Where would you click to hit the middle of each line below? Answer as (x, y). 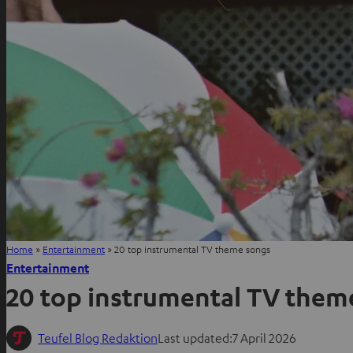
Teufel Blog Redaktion (98, 338)
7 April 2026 (264, 338)
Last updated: (195, 338)
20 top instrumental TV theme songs (192, 249)
